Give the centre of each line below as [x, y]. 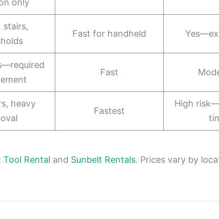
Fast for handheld [109, 33]
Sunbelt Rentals [103, 159]
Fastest [109, 110]
